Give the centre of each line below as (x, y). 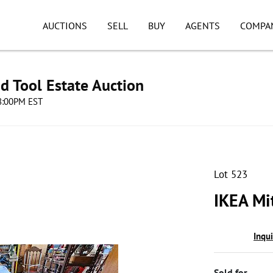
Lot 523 (231, 174)
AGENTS (202, 26)
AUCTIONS (65, 26)
